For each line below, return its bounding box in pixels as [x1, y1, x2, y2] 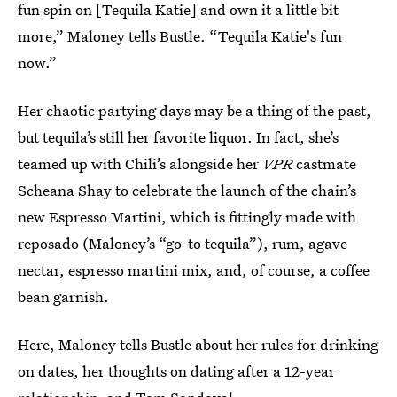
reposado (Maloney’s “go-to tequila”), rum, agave [18, 233, 347, 253]
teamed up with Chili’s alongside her [18, 153, 262, 174]
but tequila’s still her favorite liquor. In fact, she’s [18, 127, 339, 147]
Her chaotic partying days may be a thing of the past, [18, 100, 371, 121]
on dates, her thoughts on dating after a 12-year [18, 361, 335, 381]
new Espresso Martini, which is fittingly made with [18, 206, 356, 227]
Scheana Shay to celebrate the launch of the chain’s [18, 180, 356, 200]
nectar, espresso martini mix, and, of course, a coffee [18, 260, 370, 280]
